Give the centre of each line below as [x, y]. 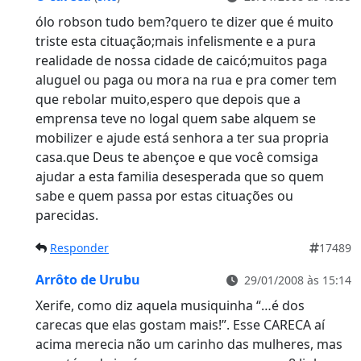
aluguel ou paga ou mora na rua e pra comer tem [186, 80]
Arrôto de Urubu [88, 280]
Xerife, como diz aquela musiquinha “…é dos [170, 306]
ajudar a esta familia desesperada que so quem [180, 177]
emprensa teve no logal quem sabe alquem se [176, 119]
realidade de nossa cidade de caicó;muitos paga [181, 61]
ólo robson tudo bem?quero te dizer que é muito [185, 22]
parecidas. [67, 216]
